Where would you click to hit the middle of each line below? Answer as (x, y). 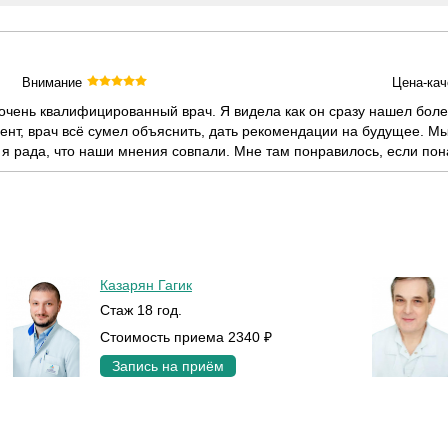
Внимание (52, 82)
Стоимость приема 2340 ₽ (185, 337)
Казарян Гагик (145, 285)
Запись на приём (167, 366)
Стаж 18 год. (140, 310)
